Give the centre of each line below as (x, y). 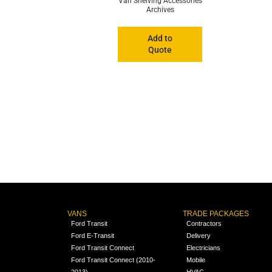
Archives (160, 9)
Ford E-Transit (92, 235)
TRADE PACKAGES (216, 213)
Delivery (199, 235)
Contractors (204, 223)
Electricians (204, 247)
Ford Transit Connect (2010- (113, 260)
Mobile (196, 260)
